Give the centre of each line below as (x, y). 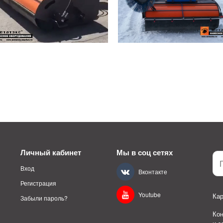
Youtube (149, 195)
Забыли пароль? (44, 198)
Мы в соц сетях (144, 153)
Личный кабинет (51, 153)
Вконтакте (153, 172)
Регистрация (38, 183)
